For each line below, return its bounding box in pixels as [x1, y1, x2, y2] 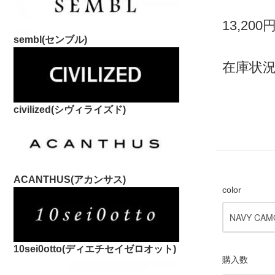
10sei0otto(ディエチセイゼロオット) [14, 244, 176, 255]
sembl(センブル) [14, 34, 87, 45]
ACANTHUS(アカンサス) [14, 174, 126, 185]
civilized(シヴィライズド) [14, 104, 126, 115]
